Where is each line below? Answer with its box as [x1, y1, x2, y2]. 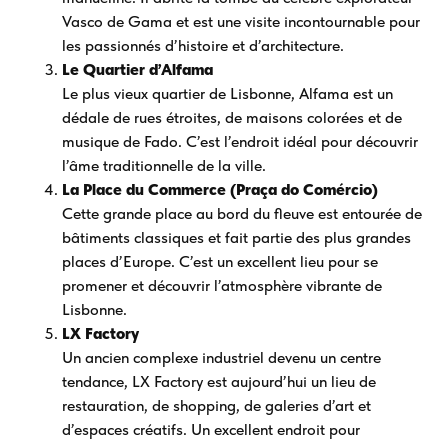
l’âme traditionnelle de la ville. [62, 156, 267, 176]
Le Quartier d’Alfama [62, 60, 214, 80]
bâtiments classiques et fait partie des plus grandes [62, 228, 412, 248]
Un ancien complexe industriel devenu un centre [62, 348, 382, 368]
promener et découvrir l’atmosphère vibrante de [62, 276, 383, 296]
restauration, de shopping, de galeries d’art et [62, 396, 372, 416]
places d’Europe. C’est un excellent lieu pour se [62, 252, 379, 272]
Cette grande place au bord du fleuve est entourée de [62, 204, 423, 224]
